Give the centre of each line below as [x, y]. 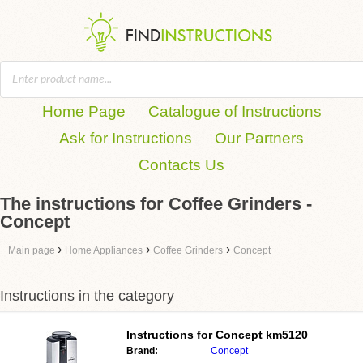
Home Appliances [104, 250]
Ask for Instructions [126, 138]
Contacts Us [181, 165]
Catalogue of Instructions [235, 111]
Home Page [83, 111]
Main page [33, 250]
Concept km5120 [262, 335]
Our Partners [259, 138]
